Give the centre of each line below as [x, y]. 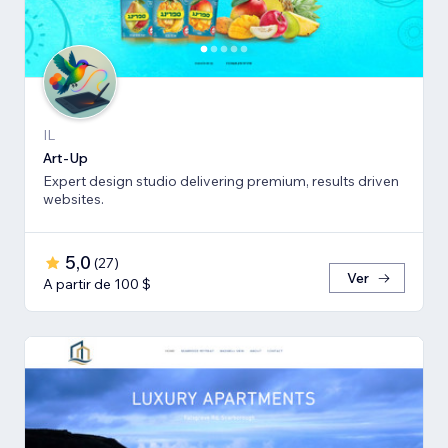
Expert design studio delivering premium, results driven [221, 181]
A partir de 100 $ [97, 284]
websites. [73, 199]
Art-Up [65, 158]
